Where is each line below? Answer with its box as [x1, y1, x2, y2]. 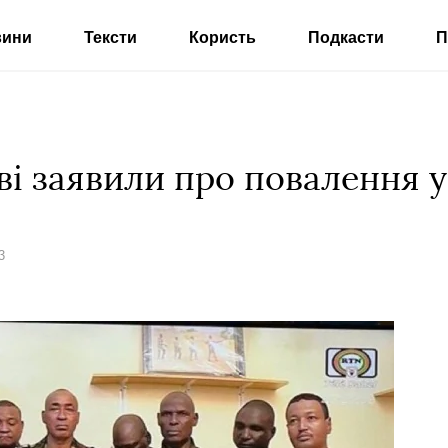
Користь [188, 29, 256, 46]
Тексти [83, 29, 137, 46]
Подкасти [307, 29, 384, 46]
